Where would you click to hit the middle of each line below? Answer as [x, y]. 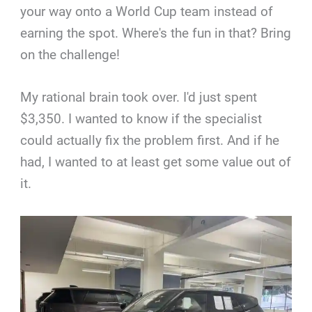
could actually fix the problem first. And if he [150, 141]
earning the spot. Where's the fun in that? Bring [156, 33]
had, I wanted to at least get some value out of [156, 162]
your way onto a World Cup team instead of [147, 11]
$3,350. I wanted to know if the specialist [141, 119]
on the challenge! [70, 54]
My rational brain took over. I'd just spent [139, 97]
